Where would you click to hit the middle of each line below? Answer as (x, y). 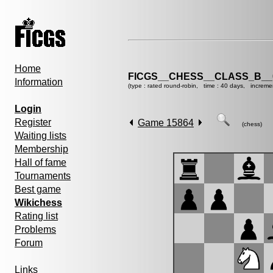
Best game (38, 189)
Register (33, 122)
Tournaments (43, 176)
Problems (35, 229)
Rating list (36, 216)
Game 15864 (166, 123)
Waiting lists (41, 136)
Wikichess (38, 203)
